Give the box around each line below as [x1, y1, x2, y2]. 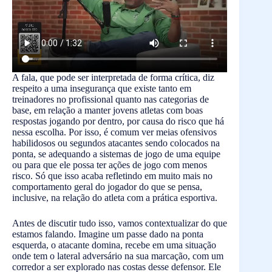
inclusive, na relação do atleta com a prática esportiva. [12, 192, 217, 203]
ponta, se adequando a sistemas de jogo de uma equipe [12, 149, 220, 159]
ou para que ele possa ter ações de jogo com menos [12, 160, 207, 170]
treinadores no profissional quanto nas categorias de [12, 94, 209, 104]
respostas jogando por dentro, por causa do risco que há [12, 116, 224, 126]
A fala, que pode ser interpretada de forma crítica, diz [12, 72, 214, 83]
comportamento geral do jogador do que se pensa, [12, 182, 202, 192]
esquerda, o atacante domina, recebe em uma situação [12, 240, 216, 250]
